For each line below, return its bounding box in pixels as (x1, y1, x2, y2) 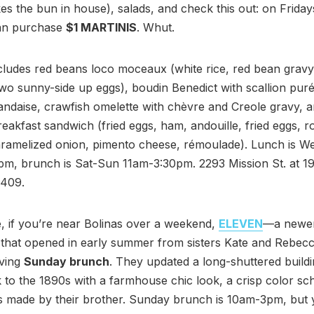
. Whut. (137, 20, 175, 35)
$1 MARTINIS (66, 20, 137, 35)
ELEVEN (219, 217, 263, 231)
